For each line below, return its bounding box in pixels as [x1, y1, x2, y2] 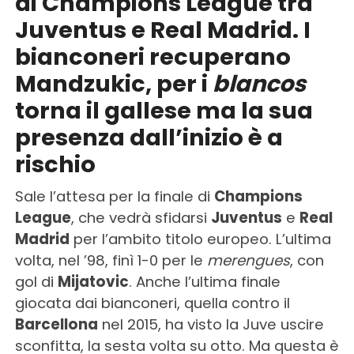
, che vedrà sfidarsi [70, 208, 211, 228]
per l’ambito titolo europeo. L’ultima [69, 229, 331, 249]
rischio [14, 149, 96, 180]
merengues [206, 250, 290, 270]
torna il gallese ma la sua [14, 95, 313, 126]
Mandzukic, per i [14, 68, 213, 100]
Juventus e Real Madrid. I [14, 14, 311, 46]
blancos [212, 68, 306, 100]
